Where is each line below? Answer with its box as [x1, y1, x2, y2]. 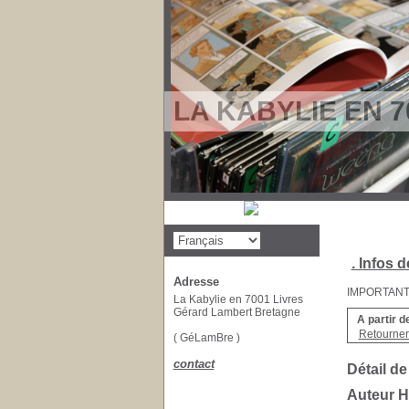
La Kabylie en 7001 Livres [173, 293, 303, 306]
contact [173, 357, 215, 371]
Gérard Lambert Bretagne [173, 306, 300, 319]
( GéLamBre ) [173, 331, 243, 344]
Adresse [173, 275, 219, 288]
